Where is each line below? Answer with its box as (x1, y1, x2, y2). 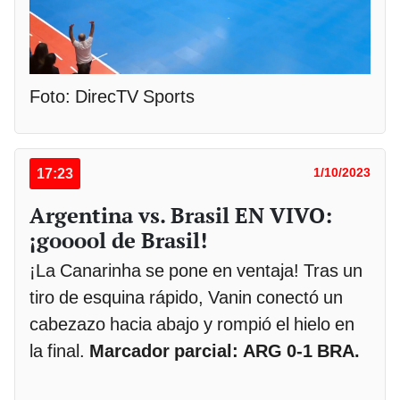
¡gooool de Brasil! (29, 225, 207, 254)
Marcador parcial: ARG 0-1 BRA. (89, 339, 360, 362)
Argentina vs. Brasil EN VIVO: (29, 200, 332, 229)
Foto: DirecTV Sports (29, 85, 195, 107)
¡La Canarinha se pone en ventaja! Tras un (29, 259, 362, 281)
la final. (29, 339, 89, 362)
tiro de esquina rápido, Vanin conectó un (29, 286, 343, 308)
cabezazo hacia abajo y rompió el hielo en (29, 312, 354, 335)
